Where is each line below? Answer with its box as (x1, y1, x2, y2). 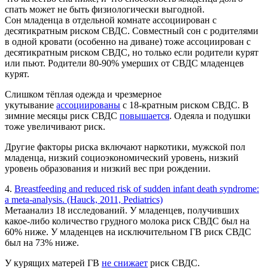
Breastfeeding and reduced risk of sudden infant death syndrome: (14, 183, 259, 194)
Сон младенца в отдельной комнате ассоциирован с (5, 14, 217, 25)
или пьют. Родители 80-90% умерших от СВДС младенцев (5, 57, 244, 68)
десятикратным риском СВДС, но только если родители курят (5, 47, 258, 57)
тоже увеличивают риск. (5, 121, 105, 132)
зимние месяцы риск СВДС (5, 110, 120, 121)
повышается (120, 110, 169, 121)
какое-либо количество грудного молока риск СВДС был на (5, 215, 249, 226)
